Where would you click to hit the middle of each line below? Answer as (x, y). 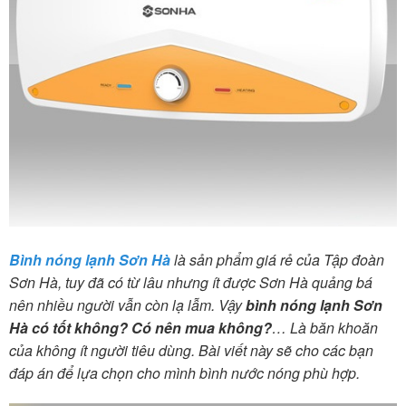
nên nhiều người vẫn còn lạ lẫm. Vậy (127, 305)
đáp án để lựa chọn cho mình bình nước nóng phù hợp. (184, 373)
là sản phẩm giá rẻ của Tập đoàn (277, 260)
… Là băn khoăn (325, 328)
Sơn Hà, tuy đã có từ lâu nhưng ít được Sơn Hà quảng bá (191, 283)
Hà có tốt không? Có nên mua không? (140, 328)
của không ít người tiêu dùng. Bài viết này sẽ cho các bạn (191, 351)
